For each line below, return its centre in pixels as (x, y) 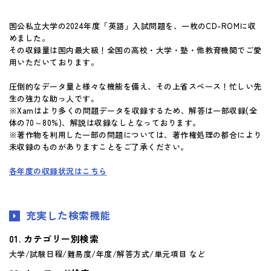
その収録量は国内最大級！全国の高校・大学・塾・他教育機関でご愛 (135, 50)
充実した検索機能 (68, 215)
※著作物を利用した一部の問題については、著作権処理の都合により (135, 134)
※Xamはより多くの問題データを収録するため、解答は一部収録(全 (133, 110)
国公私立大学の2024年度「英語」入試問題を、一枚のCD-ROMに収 (133, 25)
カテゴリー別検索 (61, 238)
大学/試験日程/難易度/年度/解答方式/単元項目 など (107, 253)
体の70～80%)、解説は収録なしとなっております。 (105, 122)
